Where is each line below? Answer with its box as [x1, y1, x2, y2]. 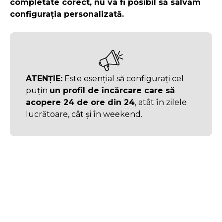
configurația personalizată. [10, 9, 124, 19]
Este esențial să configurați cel [62, 73, 184, 83]
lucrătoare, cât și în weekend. [26, 109, 142, 119]
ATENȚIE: [26, 73, 62, 83]
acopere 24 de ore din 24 [26, 97, 135, 107]
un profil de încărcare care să [50, 85, 175, 95]
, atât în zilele [135, 97, 187, 107]
